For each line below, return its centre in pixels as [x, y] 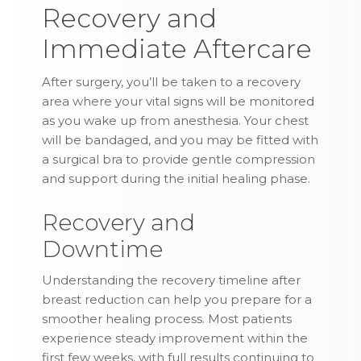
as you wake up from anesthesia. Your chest [176, 121]
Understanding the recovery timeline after [172, 280]
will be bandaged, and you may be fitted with [180, 140]
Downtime [103, 249]
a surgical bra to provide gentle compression [179, 160]
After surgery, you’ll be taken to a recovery [172, 82]
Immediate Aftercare [177, 49]
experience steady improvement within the [175, 338]
